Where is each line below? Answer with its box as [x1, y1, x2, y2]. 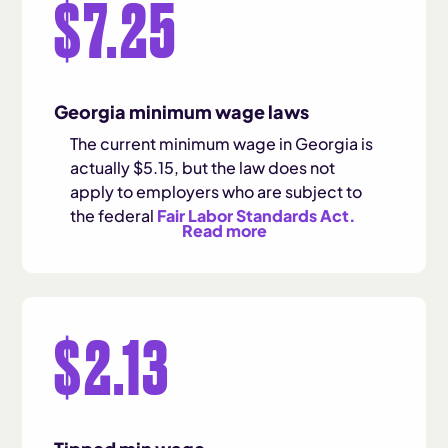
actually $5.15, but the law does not [70, 157, 336, 178]
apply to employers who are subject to [70, 181, 363, 202]
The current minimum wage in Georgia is [70, 133, 374, 154]
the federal [70, 205, 158, 226]
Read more [181, 220, 267, 241]
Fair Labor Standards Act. [157, 205, 357, 226]
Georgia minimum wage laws [54, 100, 310, 123]
